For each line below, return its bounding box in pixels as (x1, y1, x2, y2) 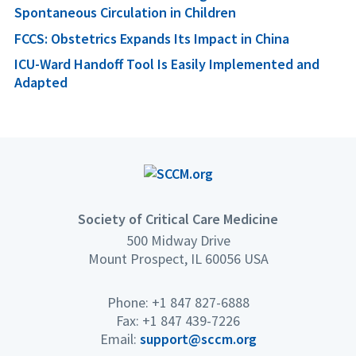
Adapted (14, 73, 68, 92)
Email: (99, 329, 140, 348)
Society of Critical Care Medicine (78, 209, 278, 228)
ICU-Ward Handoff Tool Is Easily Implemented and (14, 55, 319, 74)
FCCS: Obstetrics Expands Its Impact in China (14, 29, 289, 48)
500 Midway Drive (126, 230, 230, 250)
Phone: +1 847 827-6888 (106, 292, 250, 311)
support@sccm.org (139, 329, 257, 348)
